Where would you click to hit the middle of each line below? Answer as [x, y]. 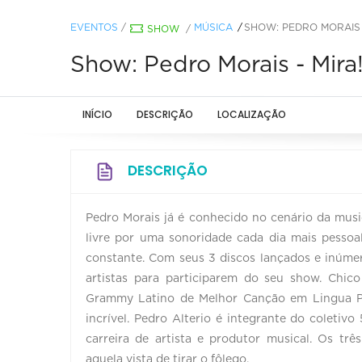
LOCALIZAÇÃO [252, 114]
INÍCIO [97, 114]
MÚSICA [213, 27]
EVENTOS [94, 27]
